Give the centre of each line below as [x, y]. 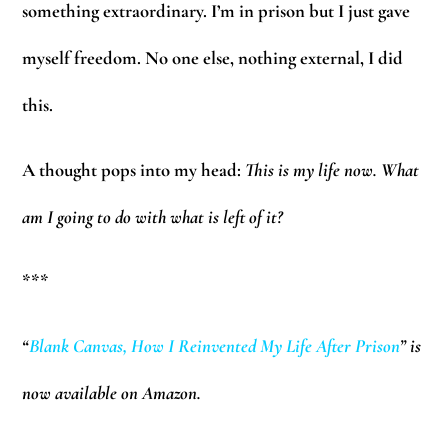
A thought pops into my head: [134, 169]
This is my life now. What [332, 169]
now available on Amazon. [112, 392]
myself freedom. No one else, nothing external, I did [213, 58]
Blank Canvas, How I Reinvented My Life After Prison [214, 345]
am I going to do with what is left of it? [153, 216]
